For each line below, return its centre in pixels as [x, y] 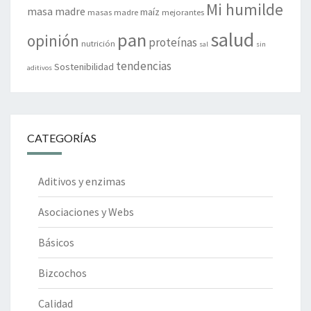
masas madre [113, 11]
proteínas [173, 42]
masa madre [56, 11]
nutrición [98, 43]
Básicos [56, 242]
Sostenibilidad [84, 66]
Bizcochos [62, 272]
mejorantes [183, 11]
